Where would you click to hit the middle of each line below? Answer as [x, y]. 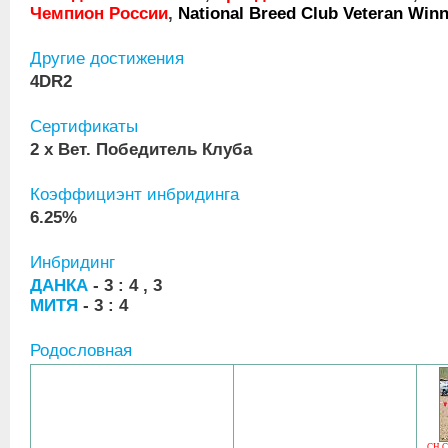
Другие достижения [107, 58]
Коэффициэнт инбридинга [134, 194]
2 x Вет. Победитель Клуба [141, 149]
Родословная [81, 350]
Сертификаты [84, 126]
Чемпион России [99, 13]
